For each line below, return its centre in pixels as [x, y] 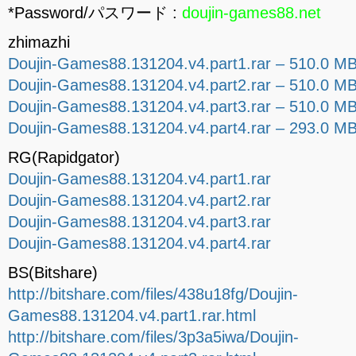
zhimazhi [39, 42]
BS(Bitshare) [53, 273]
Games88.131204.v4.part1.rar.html [132, 315]
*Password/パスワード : [95, 13]
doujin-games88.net [252, 13]
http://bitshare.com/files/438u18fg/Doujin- [153, 294]
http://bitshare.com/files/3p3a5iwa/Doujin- [153, 337]
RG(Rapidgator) [64, 157]
